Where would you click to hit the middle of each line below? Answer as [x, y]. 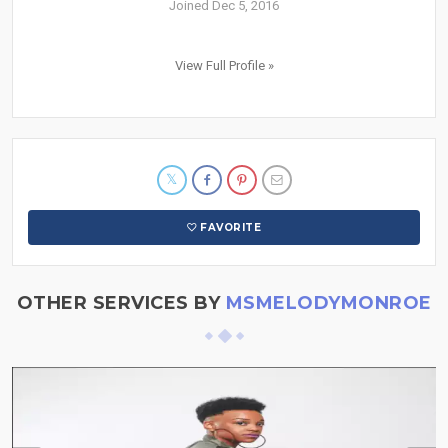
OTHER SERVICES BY [121, 303]
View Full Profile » [224, 66]
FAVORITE [231, 228]
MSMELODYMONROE [328, 303]
